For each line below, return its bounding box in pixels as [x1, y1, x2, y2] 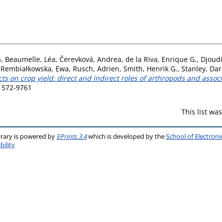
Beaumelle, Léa [5, 54, 55, 64]
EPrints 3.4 [56, 132, 87, 141]
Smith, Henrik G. [123, 63, 177, 73]
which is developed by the [87, 132, 166, 141]
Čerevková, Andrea [59, 54, 121, 64]
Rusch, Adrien [73, 63, 119, 73]
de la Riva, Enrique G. [125, 54, 197, 64]
